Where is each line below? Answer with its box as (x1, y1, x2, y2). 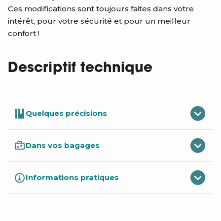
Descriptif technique (8, 62, 152, 76)
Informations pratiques (26, 173, 119, 183)
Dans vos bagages (26, 141, 100, 150)
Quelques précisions (26, 109, 107, 118)
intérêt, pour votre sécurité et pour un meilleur (8, 16, 190, 26)
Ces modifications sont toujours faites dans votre (8, 4, 194, 14)
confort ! (8, 29, 39, 38)
